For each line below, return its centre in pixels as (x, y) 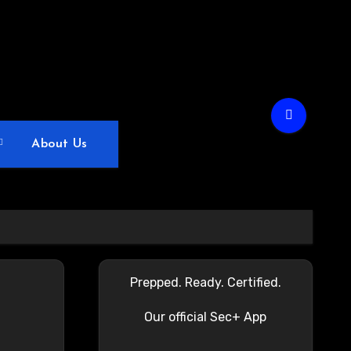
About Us (60, 144)
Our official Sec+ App (206, 317)
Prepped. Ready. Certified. (205, 282)
